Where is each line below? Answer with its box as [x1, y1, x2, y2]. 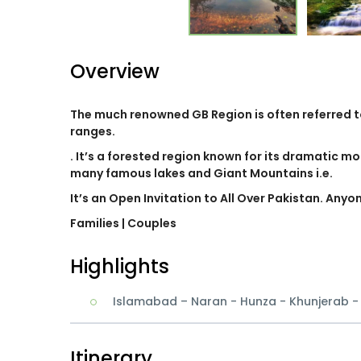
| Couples [122, 215, 176, 231]
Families [70, 215, 122, 231]
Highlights [70, 253, 169, 280]
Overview [70, 58, 160, 85]
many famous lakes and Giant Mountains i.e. [70, 165, 333, 181]
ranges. [70, 123, 115, 139]
